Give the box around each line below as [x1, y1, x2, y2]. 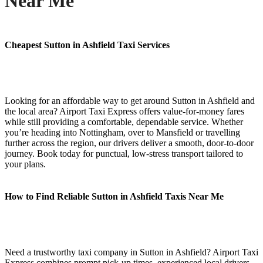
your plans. [5, 159, 46, 169]
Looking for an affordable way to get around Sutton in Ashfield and [5, 95, 255, 106]
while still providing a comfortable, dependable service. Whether [5, 116, 243, 127]
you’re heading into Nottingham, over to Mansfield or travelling [5, 127, 240, 137]
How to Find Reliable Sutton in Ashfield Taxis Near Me [5, 191, 224, 201]
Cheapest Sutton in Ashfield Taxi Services [5, 39, 170, 50]
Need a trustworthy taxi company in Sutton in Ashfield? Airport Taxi [5, 247, 258, 257]
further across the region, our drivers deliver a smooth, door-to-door [5, 137, 254, 148]
